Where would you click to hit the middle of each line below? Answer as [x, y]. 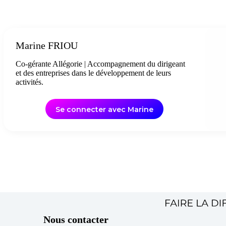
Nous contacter [76, 219]
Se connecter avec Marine [104, 110]
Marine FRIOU [47, 45]
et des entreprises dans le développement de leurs [94, 73]
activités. [30, 82]
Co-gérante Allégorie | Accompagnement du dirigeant [101, 64]
